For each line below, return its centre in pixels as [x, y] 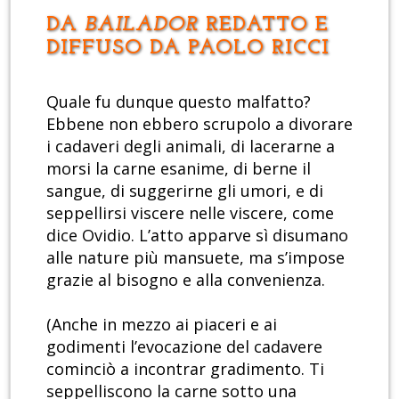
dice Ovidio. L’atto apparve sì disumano [197, 236]
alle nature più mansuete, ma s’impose [195, 258]
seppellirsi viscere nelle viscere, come [190, 213]
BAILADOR [142, 25]
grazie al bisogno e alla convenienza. [186, 280]
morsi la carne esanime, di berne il [179, 169]
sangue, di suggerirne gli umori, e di [185, 191]
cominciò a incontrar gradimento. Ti [185, 369]
